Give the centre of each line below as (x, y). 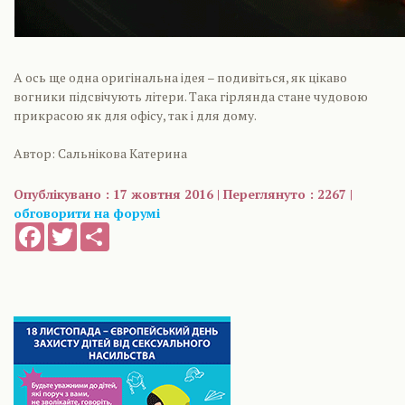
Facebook (71, 230)
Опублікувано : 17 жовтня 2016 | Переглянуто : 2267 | (183, 194)
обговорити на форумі (87, 213)
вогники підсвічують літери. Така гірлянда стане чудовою (191, 96)
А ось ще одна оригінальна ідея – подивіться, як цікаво (180, 77)
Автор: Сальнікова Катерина (100, 153)
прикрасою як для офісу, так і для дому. (135, 115)
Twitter (95, 230)
